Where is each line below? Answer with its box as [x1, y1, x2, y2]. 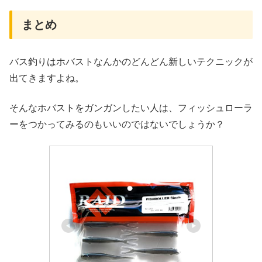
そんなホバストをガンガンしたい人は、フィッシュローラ [9, 102, 253, 113]
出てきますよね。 [9, 73, 84, 84]
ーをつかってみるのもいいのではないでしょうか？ [9, 119, 225, 129]
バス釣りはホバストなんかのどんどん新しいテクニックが [9, 57, 253, 67]
